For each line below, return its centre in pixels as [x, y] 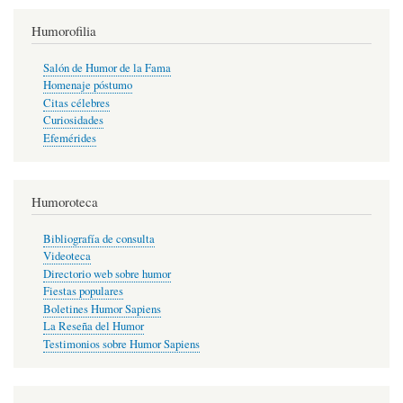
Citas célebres [76, 103]
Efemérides [69, 138]
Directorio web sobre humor [107, 273]
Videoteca [67, 256]
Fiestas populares [83, 291]
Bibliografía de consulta [99, 238]
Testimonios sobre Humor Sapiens [121, 344]
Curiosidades [73, 121]
